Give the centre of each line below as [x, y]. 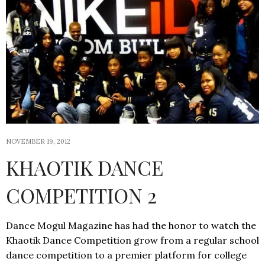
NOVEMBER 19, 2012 [38, 142]
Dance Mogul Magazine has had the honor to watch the [131, 226]
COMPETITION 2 [81, 195]
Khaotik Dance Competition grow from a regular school [132, 240]
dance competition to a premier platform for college [126, 255]
